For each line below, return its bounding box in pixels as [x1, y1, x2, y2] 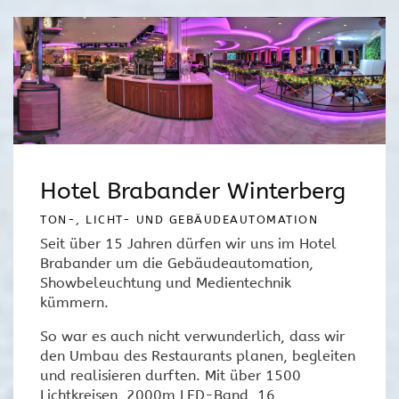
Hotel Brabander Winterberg [40, 176, 346, 205]
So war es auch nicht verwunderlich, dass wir [40, 327, 345, 345]
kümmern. [40, 293, 109, 311]
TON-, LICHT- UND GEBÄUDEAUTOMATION [40, 212, 318, 226]
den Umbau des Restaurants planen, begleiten [40, 346, 355, 364]
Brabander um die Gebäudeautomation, [40, 254, 313, 272]
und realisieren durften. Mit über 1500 [40, 366, 301, 384]
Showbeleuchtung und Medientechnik [40, 273, 291, 291]
